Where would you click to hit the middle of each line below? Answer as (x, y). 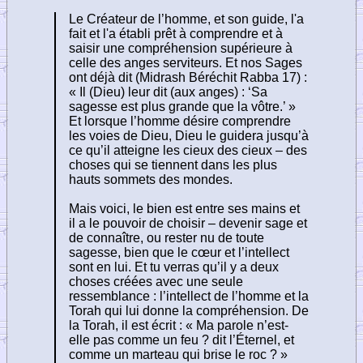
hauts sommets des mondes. (151, 179)
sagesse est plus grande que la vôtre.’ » (182, 106)
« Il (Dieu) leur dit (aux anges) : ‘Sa (168, 92)
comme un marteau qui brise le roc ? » (178, 354)
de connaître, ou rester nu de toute (167, 237)
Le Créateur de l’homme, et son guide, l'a (186, 19)
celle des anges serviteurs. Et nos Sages (186, 62)
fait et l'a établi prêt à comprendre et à (176, 33)
